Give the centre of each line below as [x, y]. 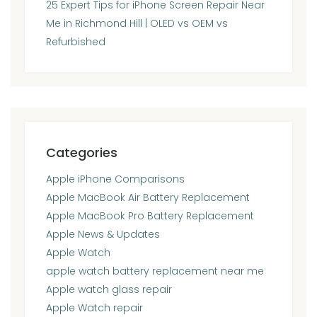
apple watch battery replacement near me [155, 271]
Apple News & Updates [103, 234]
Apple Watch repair [94, 307]
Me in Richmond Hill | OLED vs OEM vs [137, 23]
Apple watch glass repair [109, 289]
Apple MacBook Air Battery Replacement [148, 197]
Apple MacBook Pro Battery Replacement [150, 215]
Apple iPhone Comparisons [115, 179]
